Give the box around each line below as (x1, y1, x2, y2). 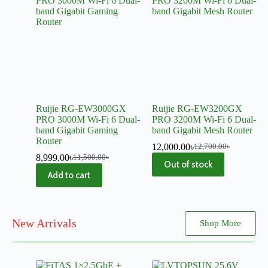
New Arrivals (12, 217, 77, 230)
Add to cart (48, 169, 90, 181)
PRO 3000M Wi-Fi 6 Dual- (36, 114, 140, 124)
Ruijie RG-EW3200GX (152, 103, 242, 114)
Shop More (200, 218, 241, 228)
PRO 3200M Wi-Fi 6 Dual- (152, 114, 256, 124)
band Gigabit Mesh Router (152, 124, 252, 135)
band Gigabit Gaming (36, 124, 118, 135)
